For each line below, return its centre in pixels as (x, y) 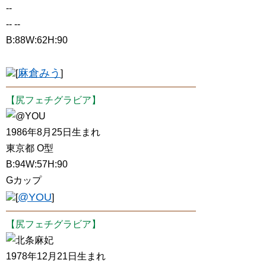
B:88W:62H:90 (37, 40)
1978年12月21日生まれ (56, 256)
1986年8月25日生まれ (53, 132)
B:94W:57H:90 (37, 164)
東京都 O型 (30, 148)
